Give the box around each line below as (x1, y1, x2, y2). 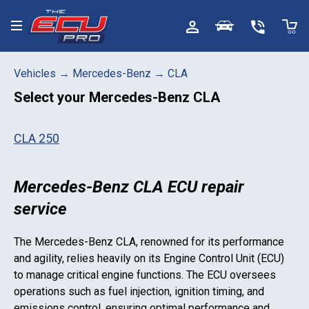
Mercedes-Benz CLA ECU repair (14, 177, 244, 197)
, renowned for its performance (136, 235, 284, 248)
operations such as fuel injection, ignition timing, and (14, 285, 264, 298)
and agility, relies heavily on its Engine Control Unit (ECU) (14, 252, 284, 265)
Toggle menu (10, 21, 72, 35)
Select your (14, 89, 89, 106)
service (14, 199, 67, 219)
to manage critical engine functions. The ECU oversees (14, 268, 276, 281)
